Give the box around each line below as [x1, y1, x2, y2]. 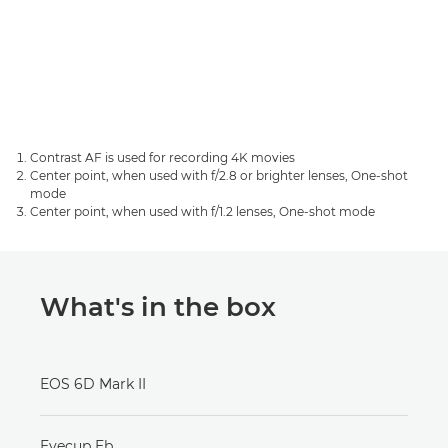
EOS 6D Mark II [40, 374, 146, 393]
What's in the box [40, 290, 276, 323]
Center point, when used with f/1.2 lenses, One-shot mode [30, 203, 375, 219]
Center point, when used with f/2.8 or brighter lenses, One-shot [30, 167, 408, 183]
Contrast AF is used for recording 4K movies [30, 149, 295, 165]
